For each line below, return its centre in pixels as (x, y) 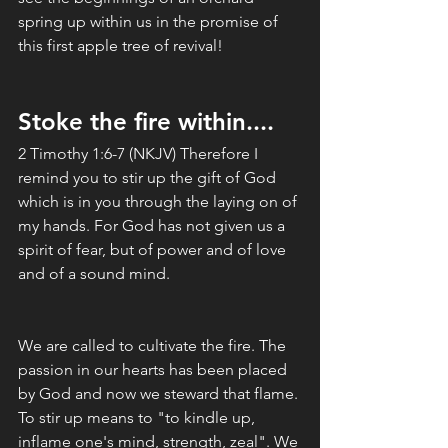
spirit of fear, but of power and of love (154, 250)
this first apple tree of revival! (120, 46)
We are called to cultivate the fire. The (154, 346)
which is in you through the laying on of (159, 202)
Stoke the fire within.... (146, 122)
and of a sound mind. (94, 274)
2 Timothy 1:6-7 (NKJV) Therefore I (140, 154)
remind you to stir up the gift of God (149, 178)
